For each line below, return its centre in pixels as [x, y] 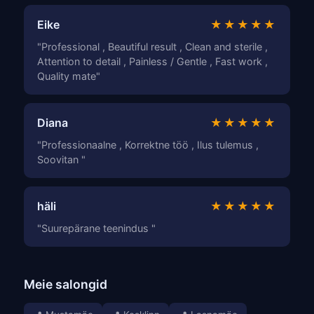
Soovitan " [62, 159]
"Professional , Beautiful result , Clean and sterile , [153, 46]
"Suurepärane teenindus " [97, 228]
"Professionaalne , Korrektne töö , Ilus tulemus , [148, 144]
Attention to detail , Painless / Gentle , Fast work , [153, 61]
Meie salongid [66, 284]
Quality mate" [69, 76]
